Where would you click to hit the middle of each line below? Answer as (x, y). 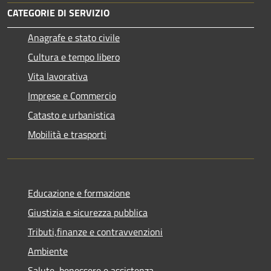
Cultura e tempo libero (74, 57)
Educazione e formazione (79, 193)
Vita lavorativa (58, 76)
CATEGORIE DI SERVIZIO (58, 12)
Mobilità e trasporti (67, 134)
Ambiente (48, 251)
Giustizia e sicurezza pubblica (88, 212)
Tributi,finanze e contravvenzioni (95, 231)
